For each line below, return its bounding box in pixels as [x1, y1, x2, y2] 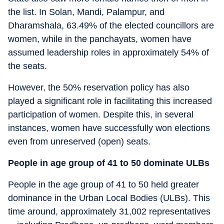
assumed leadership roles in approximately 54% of [8, 47, 209, 57]
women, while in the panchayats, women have [8, 34, 191, 44]
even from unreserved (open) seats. [8, 136, 150, 146]
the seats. [8, 61, 47, 71]
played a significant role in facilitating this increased [8, 96, 212, 106]
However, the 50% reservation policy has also [8, 82, 189, 92]
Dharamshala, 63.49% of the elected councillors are [8, 20, 214, 30]
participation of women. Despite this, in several [8, 109, 193, 119]
